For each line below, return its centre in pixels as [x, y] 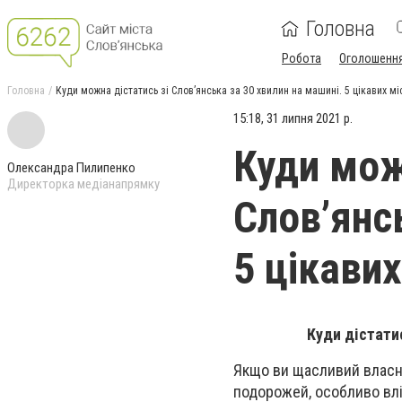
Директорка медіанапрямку [83, 184]
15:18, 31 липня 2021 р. [293, 118]
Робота [301, 58]
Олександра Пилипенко [71, 168]
